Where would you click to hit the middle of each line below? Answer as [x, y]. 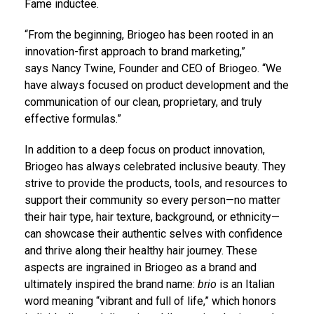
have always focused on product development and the [157, 86]
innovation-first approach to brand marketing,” [135, 52]
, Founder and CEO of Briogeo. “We [198, 69]
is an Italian [246, 285]
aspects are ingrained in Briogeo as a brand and [141, 268]
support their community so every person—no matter [152, 200]
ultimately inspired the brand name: [111, 285]
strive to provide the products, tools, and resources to [156, 184]
